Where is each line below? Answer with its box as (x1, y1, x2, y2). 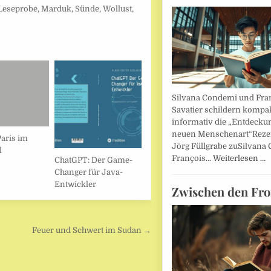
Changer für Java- (54, 167, 123, 177)
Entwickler (54, 179, 96, 189)
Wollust (103, 4, 132, 13)
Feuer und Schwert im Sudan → (32, 225, 152, 235)
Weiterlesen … (212, 154, 266, 163)
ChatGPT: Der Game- (54, 155, 132, 165)
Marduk (41, 4, 72, 13)
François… (171, 154, 213, 163)
